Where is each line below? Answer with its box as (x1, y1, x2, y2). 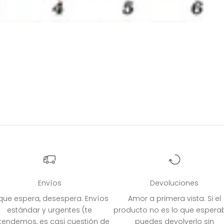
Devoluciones (150, 178, 199, 188)
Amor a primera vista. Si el (127, 193, 221, 204)
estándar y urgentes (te (7, 205, 92, 215)
